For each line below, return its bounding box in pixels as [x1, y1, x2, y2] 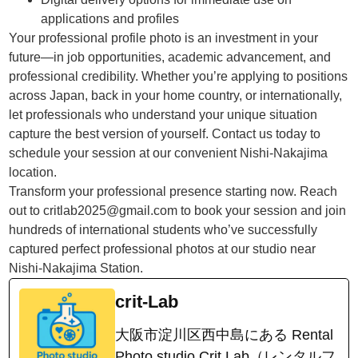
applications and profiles [41, 12, 180, 26]
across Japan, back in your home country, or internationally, [9, 89, 343, 103]
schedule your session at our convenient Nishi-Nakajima [9, 146, 328, 161]
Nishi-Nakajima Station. [9, 261, 144, 276]
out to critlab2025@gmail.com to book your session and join [9, 204, 347, 218]
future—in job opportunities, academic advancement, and [9, 50, 332, 65]
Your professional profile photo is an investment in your [9, 31, 319, 46]
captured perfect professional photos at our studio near [9, 242, 316, 257]
